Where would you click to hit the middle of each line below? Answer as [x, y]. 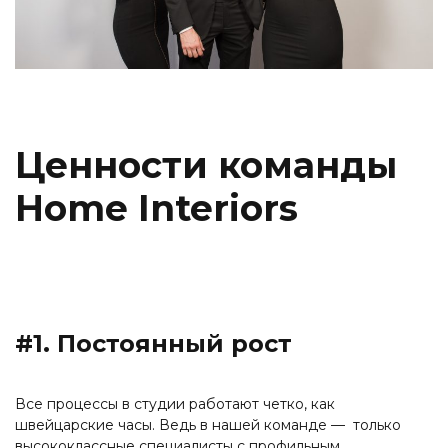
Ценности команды [206, 165]
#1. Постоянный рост [153, 344]
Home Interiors [156, 208]
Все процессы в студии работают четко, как [175, 404]
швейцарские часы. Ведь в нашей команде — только [208, 425]
